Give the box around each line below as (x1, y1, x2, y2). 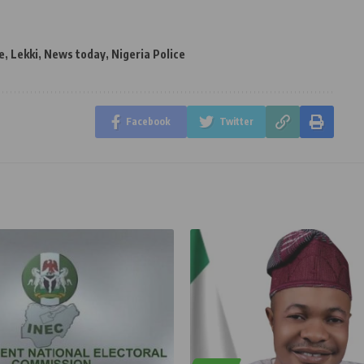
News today (44, 47, 106, 62)
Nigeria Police (111, 47, 185, 62)
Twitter (219, 115, 253, 128)
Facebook (125, 115, 171, 128)
